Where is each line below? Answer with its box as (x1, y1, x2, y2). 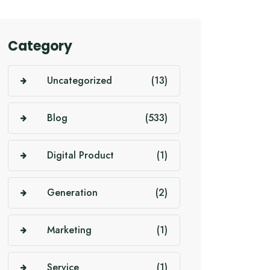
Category (8, 37, 72, 55)
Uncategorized (47, 74, 112, 87)
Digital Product (47, 148, 114, 162)
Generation (47, 186, 98, 199)
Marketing (47, 223, 92, 237)
